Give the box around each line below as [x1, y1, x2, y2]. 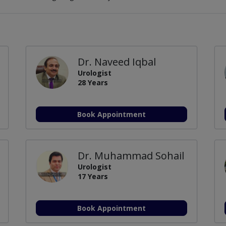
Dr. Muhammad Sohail [77, 148, 184, 162]
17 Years [77, 171, 108, 181]
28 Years [77, 77, 108, 87]
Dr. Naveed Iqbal [77, 54, 156, 69]
